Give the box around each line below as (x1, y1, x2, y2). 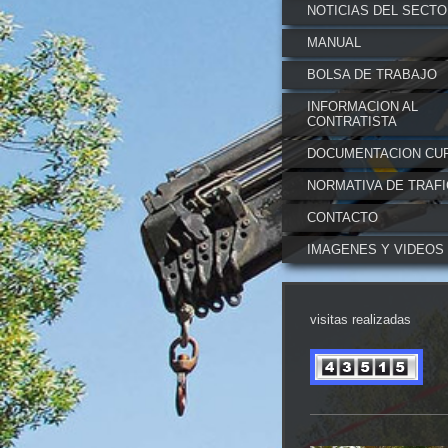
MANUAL (307, 35, 361, 50)
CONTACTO (307, 210, 378, 225)
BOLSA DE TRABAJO (307, 67, 437, 82)
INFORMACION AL (307, 99, 418, 114)
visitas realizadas (310, 312, 411, 327)
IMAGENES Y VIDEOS (307, 242, 444, 257)
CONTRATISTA (307, 114, 397, 129)
